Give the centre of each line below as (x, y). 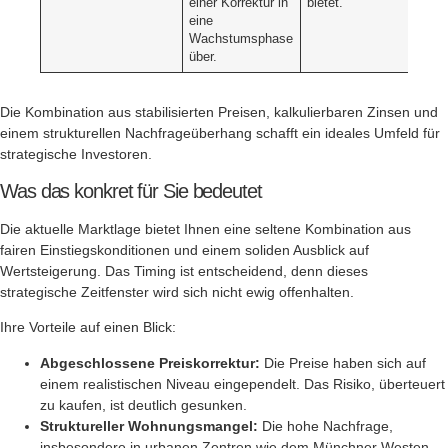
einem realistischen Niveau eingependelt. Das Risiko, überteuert (242, 383)
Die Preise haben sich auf (343, 362)
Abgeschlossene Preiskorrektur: (150, 362)
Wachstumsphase (241, 38)
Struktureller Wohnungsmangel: (149, 425)
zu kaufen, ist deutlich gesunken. (143, 404)
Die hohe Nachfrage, (325, 425)
